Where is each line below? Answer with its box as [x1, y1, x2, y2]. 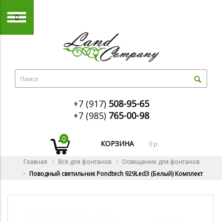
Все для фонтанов [57, 158, 111, 166]
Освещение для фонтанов [121, 158, 199, 166]
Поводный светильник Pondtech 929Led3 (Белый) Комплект [29, 169, 203, 178]
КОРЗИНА [101, 139, 134, 149]
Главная [23, 158, 47, 166]
